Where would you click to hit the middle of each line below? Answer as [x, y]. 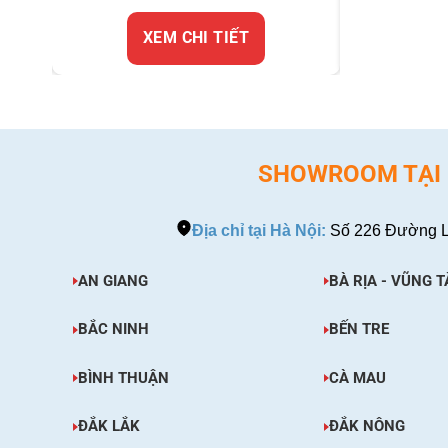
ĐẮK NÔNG [366, 426]
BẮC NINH [113, 329]
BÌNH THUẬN [123, 377]
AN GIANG [112, 280]
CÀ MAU [357, 377]
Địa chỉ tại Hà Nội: [259, 230]
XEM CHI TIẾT [206, 37]
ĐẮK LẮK [108, 426]
